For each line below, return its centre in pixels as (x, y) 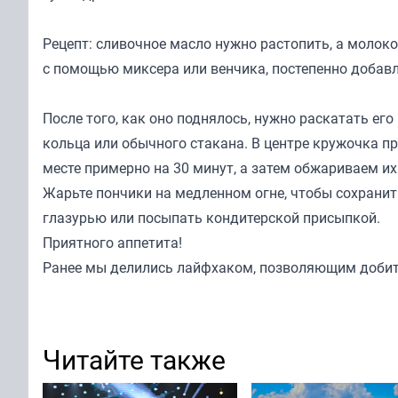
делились (143, 268)
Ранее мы (76, 268)
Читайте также (134, 360)
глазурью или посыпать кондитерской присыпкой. (211, 218)
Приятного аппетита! (112, 243)
